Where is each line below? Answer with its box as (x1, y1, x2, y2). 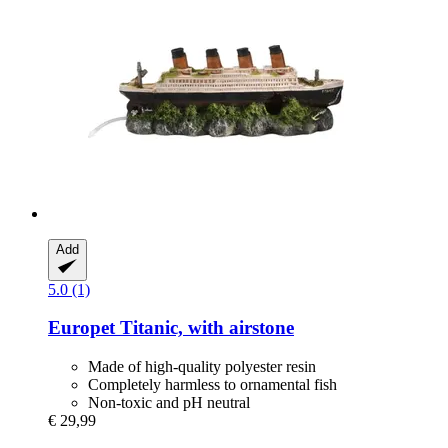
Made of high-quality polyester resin (88, 358, 316, 376)
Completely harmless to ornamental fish (88, 376, 337, 394)
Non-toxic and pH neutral (88, 394, 250, 412)
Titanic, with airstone (115, 317, 294, 339)
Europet (48, 317, 115, 339)
